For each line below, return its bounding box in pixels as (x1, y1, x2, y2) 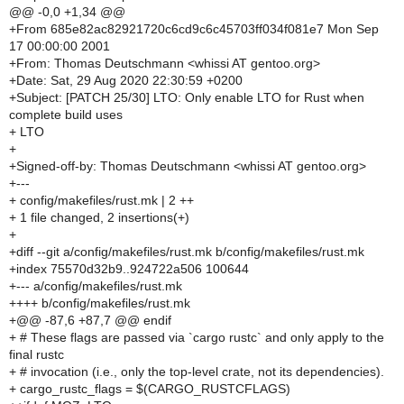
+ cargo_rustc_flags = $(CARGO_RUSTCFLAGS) (9, 381, 290, 396)
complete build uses (9, 107, 123, 122)
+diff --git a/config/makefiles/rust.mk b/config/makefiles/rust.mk (9, 244, 364, 259)
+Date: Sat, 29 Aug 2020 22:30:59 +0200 (9, 73, 243, 87)
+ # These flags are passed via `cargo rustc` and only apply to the (9, 330, 384, 344)
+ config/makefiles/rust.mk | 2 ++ (9, 193, 194, 207)
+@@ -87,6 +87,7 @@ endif (9, 313, 171, 327)
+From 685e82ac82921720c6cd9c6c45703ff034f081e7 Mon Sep (9, 22, 379, 36)
